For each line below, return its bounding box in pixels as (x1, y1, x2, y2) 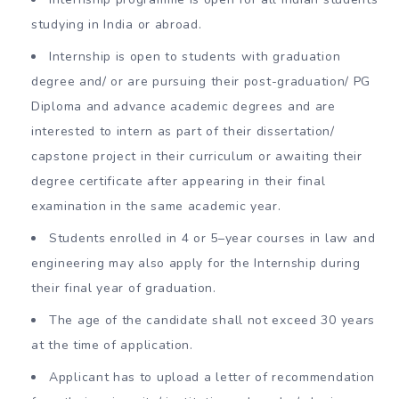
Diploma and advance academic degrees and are (31, 97, 336, 115)
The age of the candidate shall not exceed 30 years (49, 311, 376, 329)
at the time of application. (31, 336, 193, 354)
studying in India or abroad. (31, 15, 202, 33)
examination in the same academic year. (31, 197, 281, 215)
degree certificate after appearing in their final (31, 172, 326, 190)
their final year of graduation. (31, 279, 216, 297)
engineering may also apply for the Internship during (31, 254, 361, 272)
